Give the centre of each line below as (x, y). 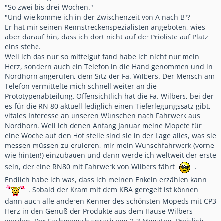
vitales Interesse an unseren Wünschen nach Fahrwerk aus (103, 116)
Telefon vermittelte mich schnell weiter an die (81, 86)
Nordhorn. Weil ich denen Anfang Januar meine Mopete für (103, 126)
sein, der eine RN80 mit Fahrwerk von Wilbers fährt (91, 167)
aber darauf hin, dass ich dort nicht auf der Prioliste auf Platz (107, 37)
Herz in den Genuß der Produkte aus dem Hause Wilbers (99, 211)
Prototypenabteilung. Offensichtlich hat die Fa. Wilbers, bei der (109, 96)
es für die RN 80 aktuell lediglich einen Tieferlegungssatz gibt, (108, 106)
